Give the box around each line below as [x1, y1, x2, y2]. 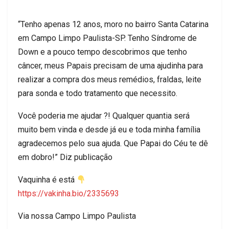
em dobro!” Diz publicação [18, 152, 112, 163]
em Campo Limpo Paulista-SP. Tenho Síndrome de [18, 33, 197, 43]
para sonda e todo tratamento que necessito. [18, 88, 177, 99]
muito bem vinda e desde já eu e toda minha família [18, 125, 200, 135]
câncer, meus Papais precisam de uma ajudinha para [18, 61, 203, 71]
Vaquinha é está [18, 175, 77, 185]
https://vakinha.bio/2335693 [18, 189, 119, 199]
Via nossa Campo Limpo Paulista [18, 211, 136, 221]
